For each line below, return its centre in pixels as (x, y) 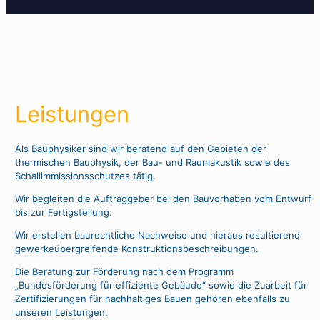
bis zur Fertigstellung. (63, 212)
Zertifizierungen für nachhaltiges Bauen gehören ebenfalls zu (152, 298)
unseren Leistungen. (61, 312)
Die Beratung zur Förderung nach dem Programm (124, 271)
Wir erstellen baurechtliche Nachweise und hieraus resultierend (157, 235)
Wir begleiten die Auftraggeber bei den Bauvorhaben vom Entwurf (163, 198)
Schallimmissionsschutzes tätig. (85, 175)
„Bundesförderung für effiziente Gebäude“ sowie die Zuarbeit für (161, 285)
